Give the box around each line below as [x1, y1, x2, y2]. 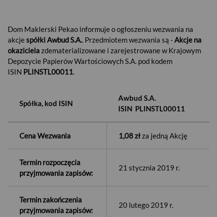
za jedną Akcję [140, 131, 187, 140]
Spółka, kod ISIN [19, 99, 73, 108]
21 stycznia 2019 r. [119, 163, 180, 172]
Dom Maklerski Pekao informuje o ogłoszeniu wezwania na [8, 25, 193, 33]
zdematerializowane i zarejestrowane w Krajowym [40, 46, 201, 55]
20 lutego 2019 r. [119, 201, 173, 209]
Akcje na [174, 35, 201, 44]
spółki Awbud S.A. [26, 35, 82, 44]
